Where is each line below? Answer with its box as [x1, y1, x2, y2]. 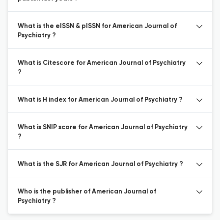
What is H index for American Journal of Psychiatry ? [18, 97, 183, 103]
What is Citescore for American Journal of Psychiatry [18, 60, 186, 66]
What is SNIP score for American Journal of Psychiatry [18, 124, 188, 131]
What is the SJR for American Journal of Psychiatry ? [18, 161, 183, 167]
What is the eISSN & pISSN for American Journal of [18, 23, 177, 29]
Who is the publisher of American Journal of [18, 189, 156, 195]
